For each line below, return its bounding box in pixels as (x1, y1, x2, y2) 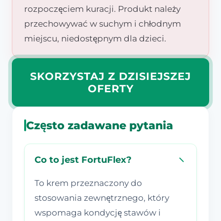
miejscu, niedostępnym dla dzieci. (24, 33, 166, 43)
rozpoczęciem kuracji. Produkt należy (24, 3, 181, 14)
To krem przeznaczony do (35, 178, 142, 188)
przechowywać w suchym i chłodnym (24, 18, 181, 29)
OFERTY (87, 82, 134, 95)
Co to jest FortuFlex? (35, 154, 132, 165)
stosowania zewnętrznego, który (35, 192, 169, 203)
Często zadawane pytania (26, 118, 173, 132)
